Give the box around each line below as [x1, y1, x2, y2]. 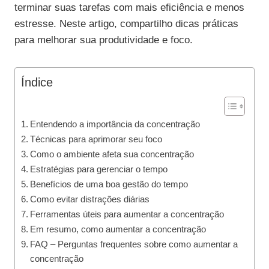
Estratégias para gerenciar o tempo [30, 164, 168, 175]
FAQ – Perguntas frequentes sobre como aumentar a [30, 239, 238, 250]
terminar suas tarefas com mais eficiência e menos [14, 2, 244, 14]
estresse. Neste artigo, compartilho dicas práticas [14, 18, 238, 30]
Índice [21, 76, 53, 89]
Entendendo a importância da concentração [30, 119, 201, 130]
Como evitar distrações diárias [30, 194, 150, 205]
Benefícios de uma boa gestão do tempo [30, 179, 189, 190]
